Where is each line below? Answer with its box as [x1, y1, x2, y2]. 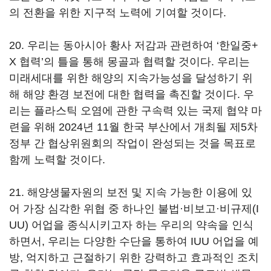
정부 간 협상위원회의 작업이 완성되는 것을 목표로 [9, 137, 256, 149]
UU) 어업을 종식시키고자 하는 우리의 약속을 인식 [9, 219, 253, 231]
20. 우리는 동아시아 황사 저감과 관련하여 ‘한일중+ [9, 39, 258, 51]
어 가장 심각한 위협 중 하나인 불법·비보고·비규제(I [9, 203, 259, 215]
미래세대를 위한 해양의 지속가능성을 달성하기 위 [9, 72, 253, 84]
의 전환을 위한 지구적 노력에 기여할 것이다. [9, 7, 226, 19]
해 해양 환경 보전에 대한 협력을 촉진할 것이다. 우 [9, 88, 254, 100]
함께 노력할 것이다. [9, 154, 105, 166]
